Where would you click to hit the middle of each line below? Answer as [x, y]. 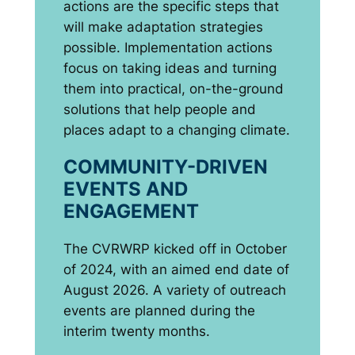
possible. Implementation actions [168, 48]
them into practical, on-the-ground [173, 89]
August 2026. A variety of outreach [174, 290]
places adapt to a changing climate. [176, 130]
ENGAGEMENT [131, 212]
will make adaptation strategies [163, 27]
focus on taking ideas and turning [170, 69]
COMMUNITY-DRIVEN [165, 167]
